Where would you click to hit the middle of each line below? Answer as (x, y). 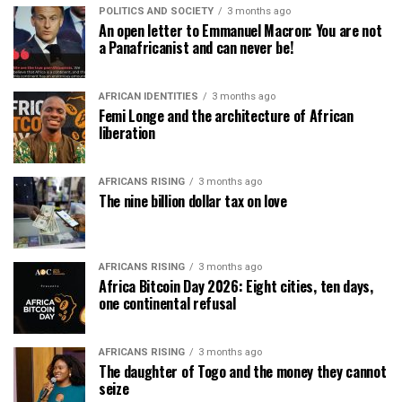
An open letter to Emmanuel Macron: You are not (240, 31)
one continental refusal (167, 304)
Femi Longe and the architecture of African (226, 116)
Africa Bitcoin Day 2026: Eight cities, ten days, (236, 287)
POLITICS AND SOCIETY (156, 12)
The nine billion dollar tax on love (193, 201)
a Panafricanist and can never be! (196, 48)
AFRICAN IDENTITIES (149, 97)
